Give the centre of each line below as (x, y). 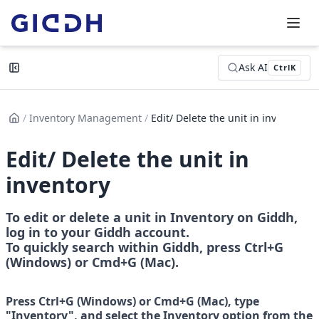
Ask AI (253, 67)
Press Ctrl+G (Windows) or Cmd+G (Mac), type (132, 301)
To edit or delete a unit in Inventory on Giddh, (152, 217)
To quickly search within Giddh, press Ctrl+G (145, 247)
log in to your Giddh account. (98, 232)
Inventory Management (85, 118)
